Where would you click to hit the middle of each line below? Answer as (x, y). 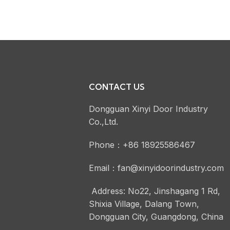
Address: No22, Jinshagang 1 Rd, (155, 191)
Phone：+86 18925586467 (142, 145)
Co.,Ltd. (103, 122)
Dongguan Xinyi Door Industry (148, 109)
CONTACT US (117, 87)
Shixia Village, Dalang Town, (144, 204)
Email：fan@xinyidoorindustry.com (156, 168)
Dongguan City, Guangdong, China (156, 217)
